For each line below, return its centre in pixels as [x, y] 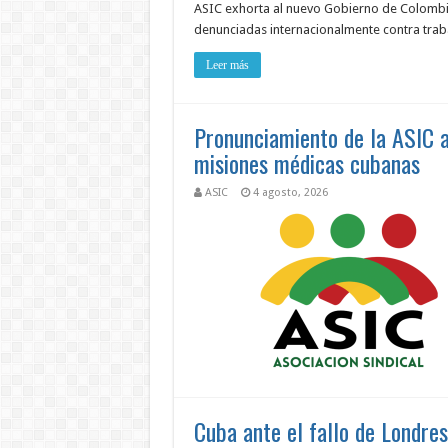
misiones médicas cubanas [306, 163]
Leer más [227, 65]
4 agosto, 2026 [290, 192]
